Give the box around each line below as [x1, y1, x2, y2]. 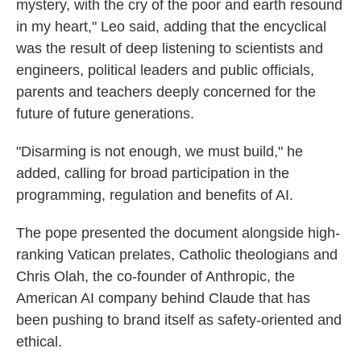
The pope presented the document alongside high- [16, 225, 340, 241]
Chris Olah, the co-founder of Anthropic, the [16, 268, 295, 284]
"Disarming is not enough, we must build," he [16, 143, 303, 160]
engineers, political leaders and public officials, [16, 62, 314, 78]
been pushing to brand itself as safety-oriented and [16, 312, 342, 328]
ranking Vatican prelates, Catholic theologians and [16, 247, 338, 263]
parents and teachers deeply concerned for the [16, 84, 316, 100]
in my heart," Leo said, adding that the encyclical [16, 19, 326, 35]
